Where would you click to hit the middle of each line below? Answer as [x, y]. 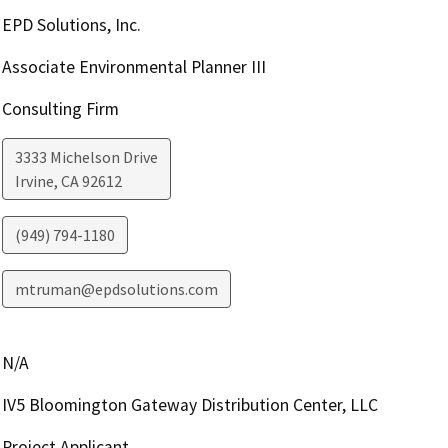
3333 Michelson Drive [86, 156]
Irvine [34, 180]
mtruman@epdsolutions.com [116, 288]
